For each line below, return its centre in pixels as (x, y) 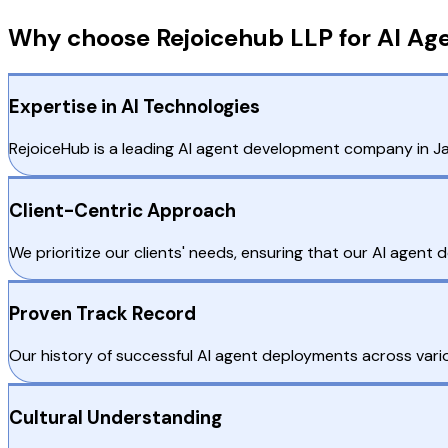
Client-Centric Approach (122, 210)
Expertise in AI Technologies (134, 107)
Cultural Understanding (115, 417)
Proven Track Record (102, 314)
